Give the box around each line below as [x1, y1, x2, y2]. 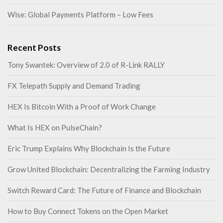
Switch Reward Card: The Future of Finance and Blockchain [7, 186, 201, 195]
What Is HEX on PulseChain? [7, 123, 102, 132]
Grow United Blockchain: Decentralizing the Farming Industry [7, 165, 210, 174]
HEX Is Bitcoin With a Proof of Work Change [7, 102, 156, 111]
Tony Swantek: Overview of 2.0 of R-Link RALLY [7, 60, 165, 69]
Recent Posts [7, 42, 61, 53]
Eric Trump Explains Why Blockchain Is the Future [7, 144, 170, 153]
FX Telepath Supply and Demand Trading [7, 81, 140, 90]
